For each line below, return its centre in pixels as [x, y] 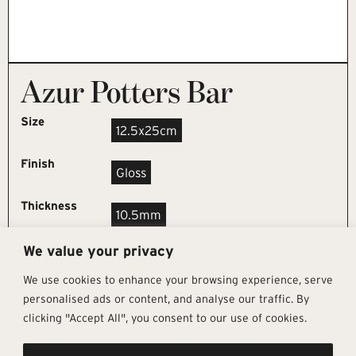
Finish [38, 163]
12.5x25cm [147, 130]
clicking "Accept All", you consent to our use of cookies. [165, 317]
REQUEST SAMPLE [178, 261]
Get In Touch [96, 345]
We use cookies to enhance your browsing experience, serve [178, 279]
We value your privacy [99, 251]
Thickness [49, 205]
